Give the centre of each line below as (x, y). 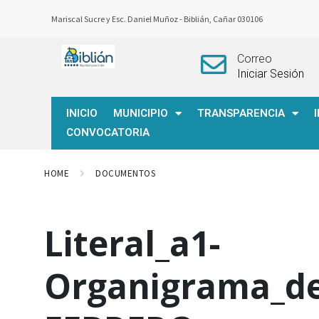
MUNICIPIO (141, 113)
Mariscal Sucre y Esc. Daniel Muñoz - (117, 19)
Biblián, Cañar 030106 (224, 19)
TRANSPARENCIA (241, 113)
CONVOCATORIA (108, 132)
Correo (254, 59)
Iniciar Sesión (270, 74)
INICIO (82, 113)
